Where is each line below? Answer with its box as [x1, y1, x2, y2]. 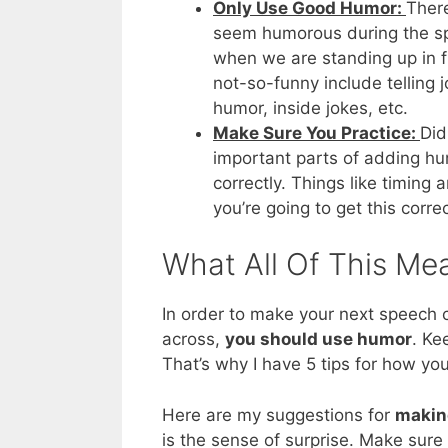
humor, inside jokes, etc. [213, 97, 408, 118]
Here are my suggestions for [162, 404, 395, 425]
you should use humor [225, 329, 412, 350]
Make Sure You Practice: [213, 122, 420, 143]
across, [162, 329, 225, 350]
